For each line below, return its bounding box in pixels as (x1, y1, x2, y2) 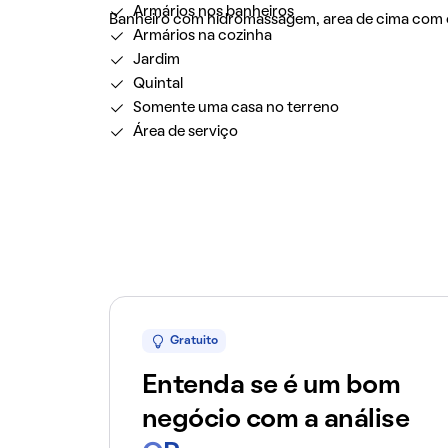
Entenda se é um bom (141, 374, 401, 398)
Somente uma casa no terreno (132, 101, 339, 115)
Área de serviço (132, 125, 238, 139)
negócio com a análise (141, 408, 410, 432)
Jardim (132, 53, 180, 67)
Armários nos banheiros (132, 5, 294, 19)
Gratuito (169, 336, 218, 346)
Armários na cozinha (132, 29, 272, 43)
